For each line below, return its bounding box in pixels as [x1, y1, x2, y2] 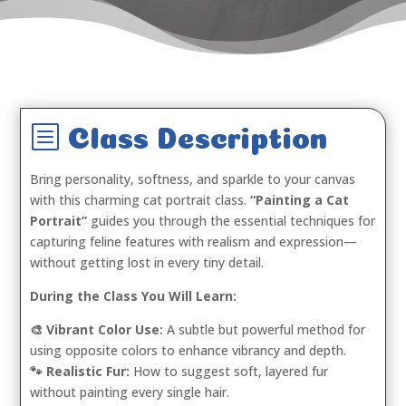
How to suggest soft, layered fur [130, 362, 329, 380]
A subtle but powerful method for [163, 321, 366, 338]
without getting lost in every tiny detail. [30, 254, 265, 271]
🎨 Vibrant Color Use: [30, 321, 164, 338]
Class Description [59, 127, 328, 141]
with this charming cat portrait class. [30, 191, 251, 208]
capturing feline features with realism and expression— [30, 233, 358, 250]
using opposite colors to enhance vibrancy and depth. [30, 342, 347, 359]
